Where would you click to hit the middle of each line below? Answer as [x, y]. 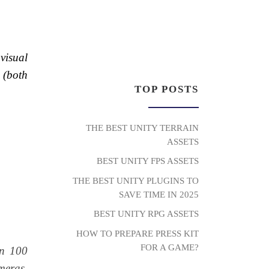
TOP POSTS [167, 89]
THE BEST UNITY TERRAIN [142, 127]
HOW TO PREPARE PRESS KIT [138, 233]
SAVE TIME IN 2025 [159, 194]
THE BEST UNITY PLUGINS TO [136, 180]
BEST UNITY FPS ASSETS [148, 161]
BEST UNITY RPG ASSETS [146, 214]
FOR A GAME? [170, 247]
